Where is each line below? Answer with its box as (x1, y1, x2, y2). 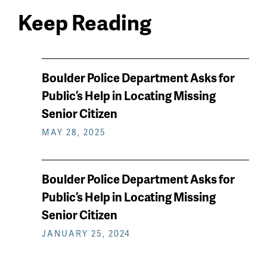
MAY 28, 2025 (42, 126, 106, 138)
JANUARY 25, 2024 (42, 228, 131, 240)
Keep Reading (18, 7, 151, 38)
